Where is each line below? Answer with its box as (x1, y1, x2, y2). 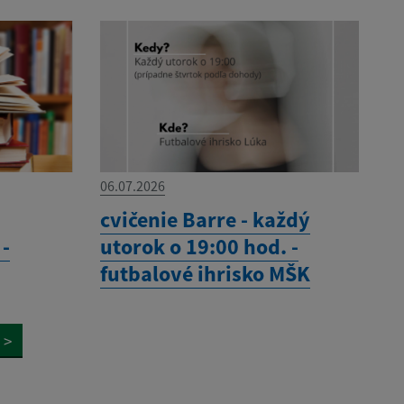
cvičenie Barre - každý (99, 205, 310, 234)
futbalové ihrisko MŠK (99, 259, 310, 288)
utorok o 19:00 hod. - (99, 232, 298, 261)
